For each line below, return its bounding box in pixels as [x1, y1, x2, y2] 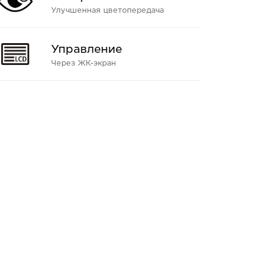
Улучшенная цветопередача [50, 5, 164, 15]
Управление [50, 42, 122, 55]
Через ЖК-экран [50, 58, 116, 67]
